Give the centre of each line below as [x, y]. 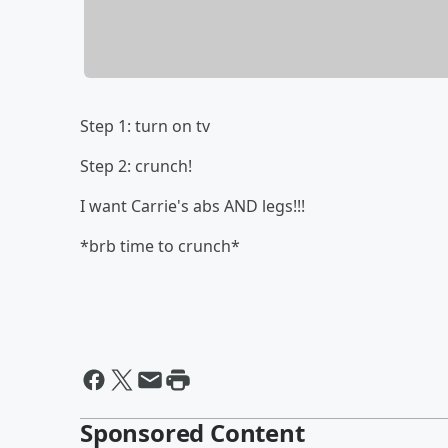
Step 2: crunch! [136, 165]
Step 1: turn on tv [145, 125]
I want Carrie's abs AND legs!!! [192, 205]
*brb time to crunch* [160, 245]
